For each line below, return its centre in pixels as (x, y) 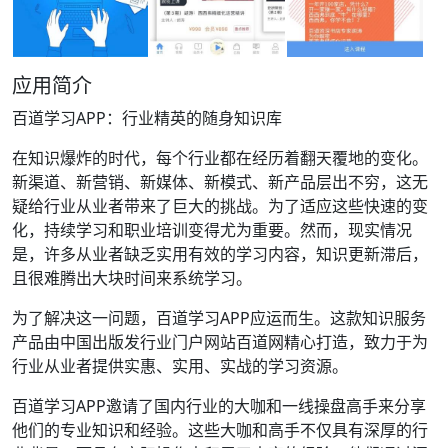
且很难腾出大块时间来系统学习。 (132, 278)
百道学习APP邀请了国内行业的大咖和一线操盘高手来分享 (219, 406)
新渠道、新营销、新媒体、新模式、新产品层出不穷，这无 (220, 182)
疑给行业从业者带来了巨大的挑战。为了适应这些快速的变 (220, 206)
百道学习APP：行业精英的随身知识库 (147, 118)
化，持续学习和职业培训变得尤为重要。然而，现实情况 (212, 230)
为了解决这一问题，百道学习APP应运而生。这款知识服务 (219, 318)
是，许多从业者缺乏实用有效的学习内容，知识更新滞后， (220, 254)
